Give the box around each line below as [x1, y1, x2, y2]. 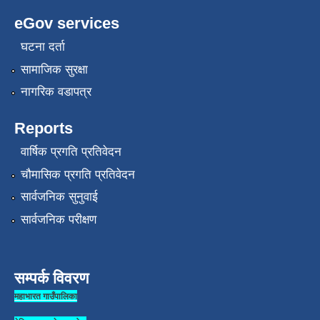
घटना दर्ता [20, 40, 65, 54]
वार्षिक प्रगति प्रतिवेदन [20, 145, 121, 159]
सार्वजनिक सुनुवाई [20, 190, 98, 204]
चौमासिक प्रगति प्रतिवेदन [20, 167, 135, 181]
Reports [14, 119, 73, 137]
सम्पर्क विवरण [14, 269, 89, 287]
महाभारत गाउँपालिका [14, 289, 77, 302]
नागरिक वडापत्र [20, 84, 91, 99]
